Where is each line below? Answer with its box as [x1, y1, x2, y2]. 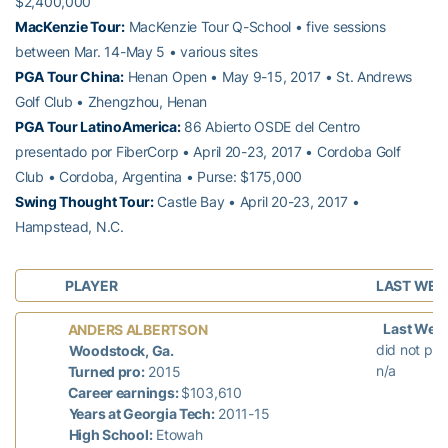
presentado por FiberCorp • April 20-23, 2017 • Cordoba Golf [15, 142, 401, 160]
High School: [68, 426, 153, 444]
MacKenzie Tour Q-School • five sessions [124, 17, 386, 35]
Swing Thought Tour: [15, 192, 154, 210]
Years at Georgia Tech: [68, 405, 215, 423]
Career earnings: [65, 384, 181, 402]
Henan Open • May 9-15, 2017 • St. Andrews [123, 67, 413, 85]
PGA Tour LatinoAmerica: [15, 117, 181, 135]
